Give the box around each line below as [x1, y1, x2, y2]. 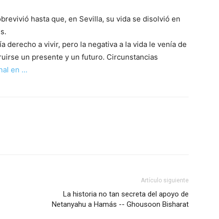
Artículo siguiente [141, 177, 189, 184]
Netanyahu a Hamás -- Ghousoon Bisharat [52, 200, 189, 209]
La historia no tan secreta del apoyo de [63, 190, 189, 198]
